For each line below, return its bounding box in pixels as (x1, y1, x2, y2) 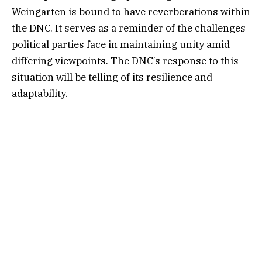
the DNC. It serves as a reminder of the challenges (12, 22, 246, 35)
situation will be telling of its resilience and (12, 71, 212, 84)
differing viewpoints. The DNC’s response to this (12, 54, 239, 68)
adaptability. (12, 87, 68, 101)
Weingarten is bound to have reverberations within (12, 5, 250, 19)
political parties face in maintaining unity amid (12, 38, 230, 51)
